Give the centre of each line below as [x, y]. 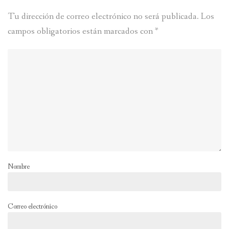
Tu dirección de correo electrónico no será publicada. [103, 17]
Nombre [19, 167]
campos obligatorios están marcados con [81, 32]
